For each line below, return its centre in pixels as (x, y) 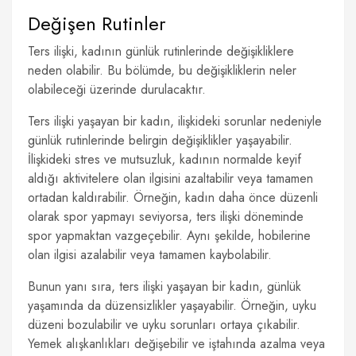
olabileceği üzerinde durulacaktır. (117, 89)
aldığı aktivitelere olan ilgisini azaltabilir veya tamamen (170, 178)
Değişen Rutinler (97, 23)
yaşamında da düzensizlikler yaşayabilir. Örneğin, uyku (172, 306)
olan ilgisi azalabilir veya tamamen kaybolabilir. (150, 255)
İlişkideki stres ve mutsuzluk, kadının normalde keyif (164, 159)
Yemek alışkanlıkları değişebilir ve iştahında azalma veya (176, 344)
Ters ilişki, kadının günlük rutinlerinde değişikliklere (161, 51)
